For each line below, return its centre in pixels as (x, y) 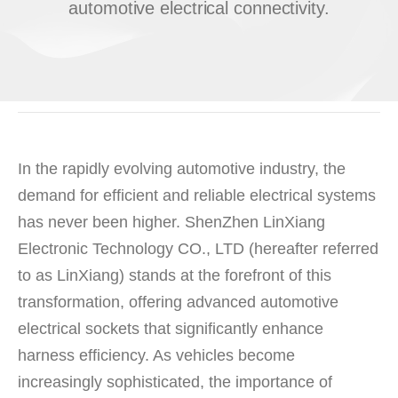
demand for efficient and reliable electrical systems (197, 195)
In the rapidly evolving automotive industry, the (182, 169)
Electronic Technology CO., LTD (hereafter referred (198, 249)
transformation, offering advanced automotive (178, 302)
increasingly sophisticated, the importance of (175, 382)
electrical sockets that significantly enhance (171, 329)
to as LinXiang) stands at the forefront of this (175, 275)
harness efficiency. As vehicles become (156, 355)
